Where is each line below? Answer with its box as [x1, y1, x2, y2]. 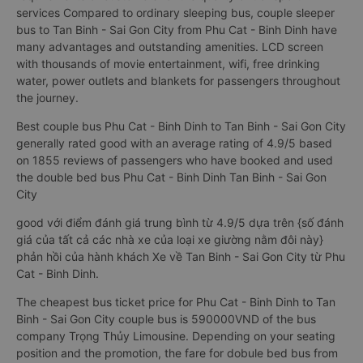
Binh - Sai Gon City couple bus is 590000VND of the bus [16, 312, 316, 326]
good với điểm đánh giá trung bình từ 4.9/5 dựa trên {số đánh [16, 216, 344, 229]
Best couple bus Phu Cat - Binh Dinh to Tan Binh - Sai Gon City [16, 119, 346, 133]
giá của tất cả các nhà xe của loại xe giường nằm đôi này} [16, 233, 323, 246]
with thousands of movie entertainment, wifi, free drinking [16, 57, 320, 70]
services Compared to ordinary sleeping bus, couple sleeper [16, 6, 335, 19]
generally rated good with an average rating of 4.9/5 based [16, 136, 332, 150]
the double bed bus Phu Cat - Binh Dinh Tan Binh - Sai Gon [16, 170, 327, 184]
